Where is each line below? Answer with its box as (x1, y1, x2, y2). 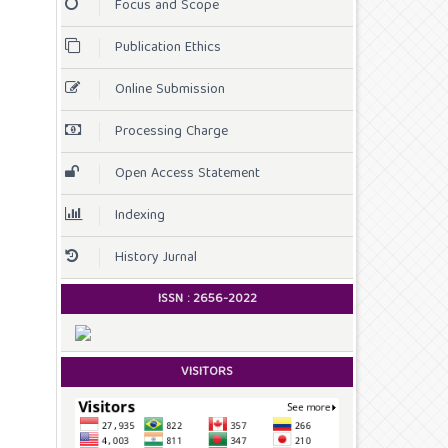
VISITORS (181, 360, 233, 384)
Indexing (115, 203, 165, 228)
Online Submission (115, 77, 225, 102)
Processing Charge (115, 119, 228, 144)
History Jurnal (115, 245, 197, 270)
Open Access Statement (115, 161, 260, 186)
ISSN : (157, 287, 193, 311)
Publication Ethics (115, 35, 221, 60)
